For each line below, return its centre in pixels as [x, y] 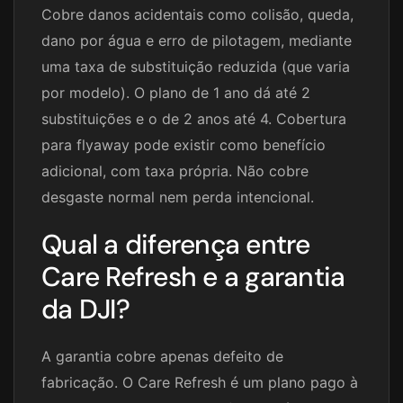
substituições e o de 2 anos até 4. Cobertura [194, 119]
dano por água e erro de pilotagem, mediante [197, 41]
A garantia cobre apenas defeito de [162, 357]
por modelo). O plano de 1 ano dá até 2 [176, 93]
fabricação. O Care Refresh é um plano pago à [200, 383]
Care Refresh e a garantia [193, 277]
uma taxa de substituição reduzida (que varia [196, 67]
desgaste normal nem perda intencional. [178, 197]
